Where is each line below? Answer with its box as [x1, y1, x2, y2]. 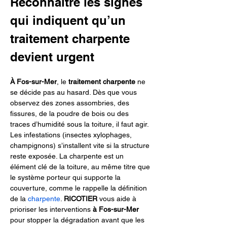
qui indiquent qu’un [10, 13, 129, 27]
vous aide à [97, 195, 138, 203]
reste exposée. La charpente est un [10, 152, 126, 160]
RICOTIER [64, 195, 97, 203]
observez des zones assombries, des [10, 99, 131, 107]
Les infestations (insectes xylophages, [10, 131, 134, 139]
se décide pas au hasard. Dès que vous [10, 88, 139, 96]
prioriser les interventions [10, 205, 93, 213]
